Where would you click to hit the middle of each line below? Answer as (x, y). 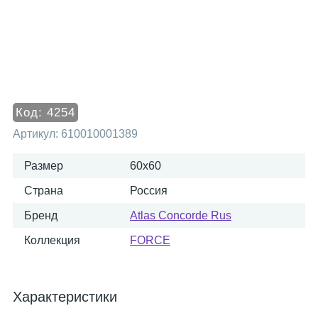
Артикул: (37, 134)
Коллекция (52, 240)
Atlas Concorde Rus (181, 215)
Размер (44, 166)
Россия (149, 191)
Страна (44, 191)
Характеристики (65, 297)
